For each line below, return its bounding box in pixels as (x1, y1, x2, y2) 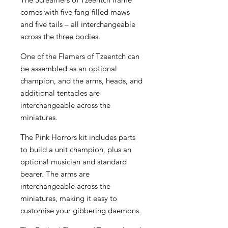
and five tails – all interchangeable (20, 19, 135, 29)
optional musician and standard (20, 156, 127, 166)
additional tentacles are (20, 88, 100, 98)
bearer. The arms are (20, 168, 90, 179)
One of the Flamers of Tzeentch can (20, 51, 139, 61)
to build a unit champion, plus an (20, 144, 131, 154)
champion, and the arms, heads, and (20, 75, 142, 85)
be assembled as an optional (20, 63, 117, 73)
